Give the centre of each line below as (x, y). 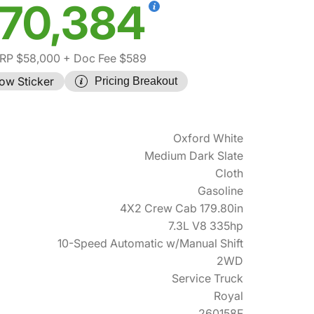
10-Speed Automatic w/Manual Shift (150, 243)
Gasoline (220, 191)
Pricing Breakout (136, 81)
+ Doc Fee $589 (103, 58)
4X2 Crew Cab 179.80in (182, 208)
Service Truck (207, 278)
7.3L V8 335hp (206, 226)
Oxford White (208, 138)
